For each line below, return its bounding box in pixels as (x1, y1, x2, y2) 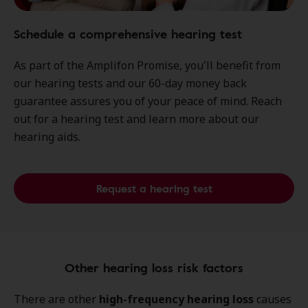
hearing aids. (14, 129, 80, 145)
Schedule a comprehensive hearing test (14, 25, 242, 43)
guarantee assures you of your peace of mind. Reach (14, 93, 282, 109)
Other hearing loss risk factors (65, 258, 243, 277)
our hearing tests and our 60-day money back (14, 76, 247, 91)
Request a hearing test (96, 180, 212, 197)
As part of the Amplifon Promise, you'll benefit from (14, 58, 280, 74)
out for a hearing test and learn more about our (14, 111, 259, 127)
